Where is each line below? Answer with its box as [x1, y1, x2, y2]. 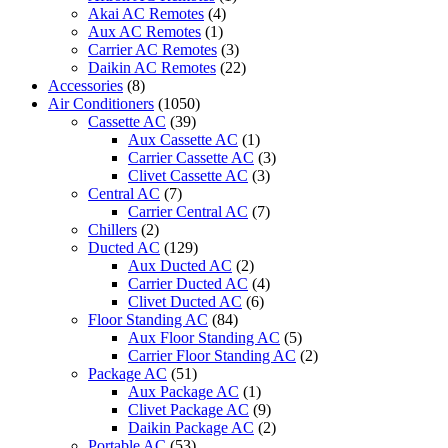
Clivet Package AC [128, 401, 249, 419]
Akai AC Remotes [88, 5, 204, 23]
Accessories [48, 77, 123, 95]
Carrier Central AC [128, 203, 248, 221]
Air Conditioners [48, 95, 154, 113]
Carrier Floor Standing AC [128, 347, 296, 365]
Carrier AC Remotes [88, 41, 217, 59]
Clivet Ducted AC [128, 293, 242, 311]
